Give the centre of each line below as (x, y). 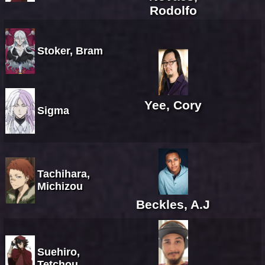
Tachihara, (64, 174)
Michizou (60, 186)
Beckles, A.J (173, 204)
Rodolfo (173, 10)
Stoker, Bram (70, 51)
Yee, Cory (173, 105)
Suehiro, (59, 252)
